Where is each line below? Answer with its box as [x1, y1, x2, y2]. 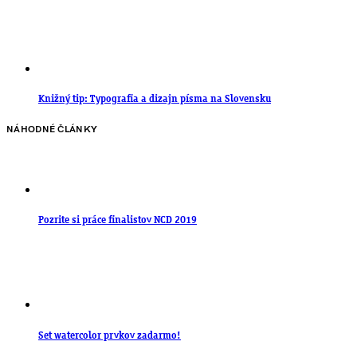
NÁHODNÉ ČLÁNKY [6, 124, 98, 136]
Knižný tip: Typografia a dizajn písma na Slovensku [38, 93, 271, 104]
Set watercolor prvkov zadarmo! [38, 330, 181, 341]
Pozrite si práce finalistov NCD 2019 [38, 215, 197, 226]
